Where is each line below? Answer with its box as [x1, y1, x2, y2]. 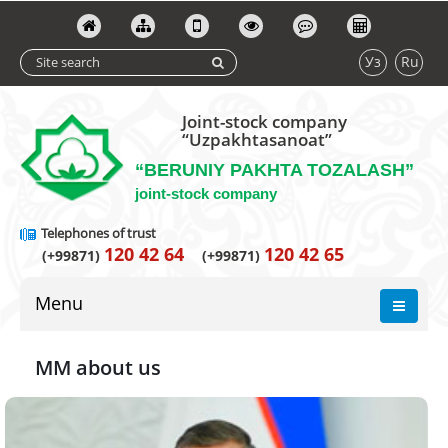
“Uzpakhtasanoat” [181, 128, 332, 151]
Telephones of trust [38, 224, 156, 242]
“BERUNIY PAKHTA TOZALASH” [135, 160, 414, 180]
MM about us [35, 354, 161, 381]
